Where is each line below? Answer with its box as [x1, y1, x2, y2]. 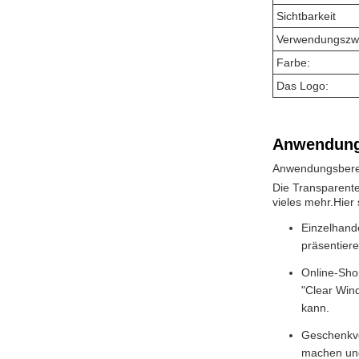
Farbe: [276, 56, 310, 69]
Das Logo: [276, 79, 329, 92]
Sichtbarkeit [276, 10, 336, 22]
